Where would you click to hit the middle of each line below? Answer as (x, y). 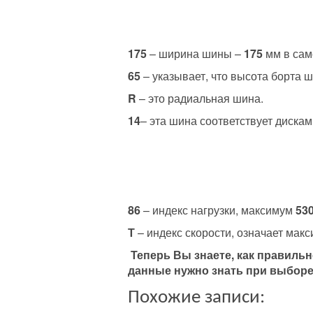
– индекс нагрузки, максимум (218, 210)
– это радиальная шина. (200, 98)
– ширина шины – (194, 53)
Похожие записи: (196, 298)
